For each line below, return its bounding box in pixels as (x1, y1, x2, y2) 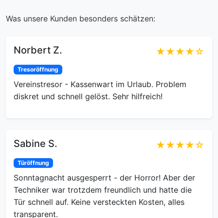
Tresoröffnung (17, 66, 58, 73)
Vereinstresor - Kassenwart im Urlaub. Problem (14, 79, 186, 90)
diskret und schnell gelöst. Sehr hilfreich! (14, 91, 163, 102)
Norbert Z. (14, 44, 62, 56)
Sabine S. (14, 138, 57, 150)
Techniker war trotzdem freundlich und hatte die (14, 185, 192, 195)
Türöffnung (17, 159, 49, 167)
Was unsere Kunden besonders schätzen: (6, 14, 155, 23)
